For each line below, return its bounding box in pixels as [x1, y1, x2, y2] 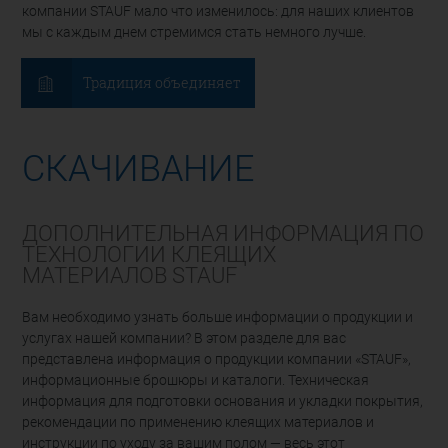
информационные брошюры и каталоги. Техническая [22, 372, 370, 390]
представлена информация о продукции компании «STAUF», [22, 351, 412, 369]
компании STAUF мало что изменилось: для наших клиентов [22, 2, 415, 20]
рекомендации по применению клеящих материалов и [22, 414, 375, 432]
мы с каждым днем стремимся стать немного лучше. [22, 23, 367, 41]
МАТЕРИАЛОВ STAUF [22, 262, 238, 288]
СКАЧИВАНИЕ [22, 147, 255, 190]
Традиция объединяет [82, 73, 241, 93]
